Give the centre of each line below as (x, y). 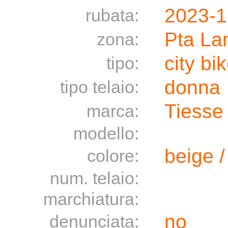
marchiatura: (91, 199)
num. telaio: (94, 178)
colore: (113, 156)
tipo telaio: (99, 87)
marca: (113, 111)
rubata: (112, 15)
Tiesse (194, 111)
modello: (106, 133)
